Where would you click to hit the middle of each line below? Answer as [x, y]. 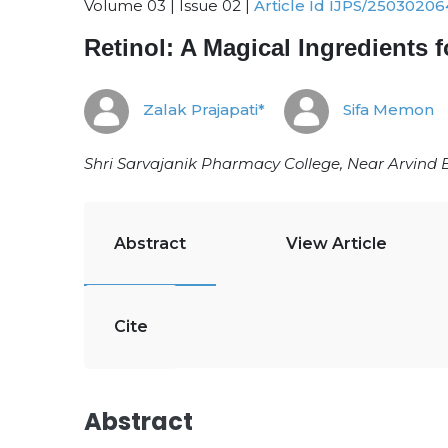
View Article [336, 243]
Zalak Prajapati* [202, 110]
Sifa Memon [386, 110]
